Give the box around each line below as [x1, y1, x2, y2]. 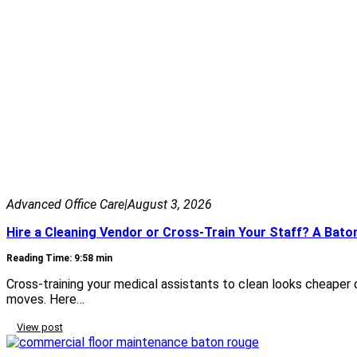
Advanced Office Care [6, 196, 124, 212]
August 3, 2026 [127, 196, 212, 212]
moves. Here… [6, 291, 84, 307]
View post [16, 321, 63, 334]
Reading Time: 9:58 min [6, 252, 112, 264]
